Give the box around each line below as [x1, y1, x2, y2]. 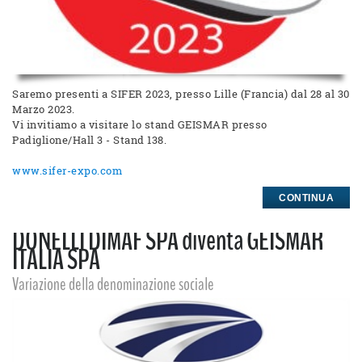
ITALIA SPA [12, 241, 100, 280]
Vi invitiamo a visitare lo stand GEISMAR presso [12, 117, 267, 133]
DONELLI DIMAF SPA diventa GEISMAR [12, 221, 324, 260]
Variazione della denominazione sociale [12, 272, 214, 297]
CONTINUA [279, 192, 334, 204]
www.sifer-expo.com [12, 163, 122, 179]
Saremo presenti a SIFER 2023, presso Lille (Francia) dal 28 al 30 [12, 86, 350, 102]
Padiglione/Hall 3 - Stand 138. [12, 133, 166, 148]
